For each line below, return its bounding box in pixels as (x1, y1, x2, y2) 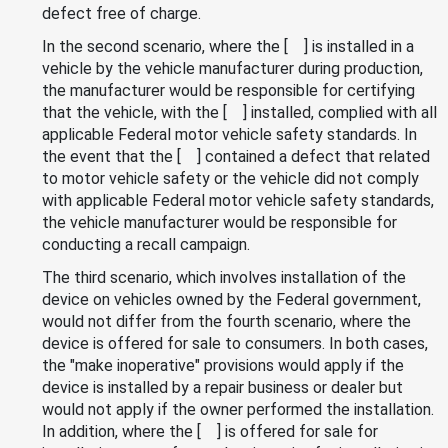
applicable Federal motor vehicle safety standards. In (42, 124, 417, 144)
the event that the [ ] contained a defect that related (42, 146, 430, 166)
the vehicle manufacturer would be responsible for (42, 212, 397, 232)
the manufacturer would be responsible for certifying (42, 80, 415, 100)
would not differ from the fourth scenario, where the (42, 311, 411, 331)
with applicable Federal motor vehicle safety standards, (42, 190, 434, 210)
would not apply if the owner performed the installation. (42, 399, 434, 419)
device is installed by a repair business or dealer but (42, 377, 403, 397)
